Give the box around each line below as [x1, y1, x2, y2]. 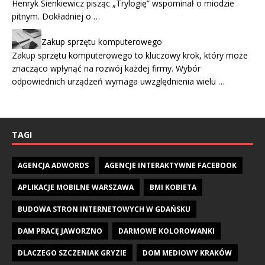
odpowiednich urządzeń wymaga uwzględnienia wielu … [12, 75, 225, 87]
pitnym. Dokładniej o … [12, 11, 100, 22]
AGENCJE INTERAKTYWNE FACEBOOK [105, 160, 237, 170]
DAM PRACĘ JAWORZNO [18, 225, 102, 236]
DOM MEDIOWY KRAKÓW [143, 247, 232, 258]
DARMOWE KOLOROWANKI [118, 225, 215, 236]
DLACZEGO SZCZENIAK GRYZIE [18, 247, 127, 258]
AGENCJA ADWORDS [18, 160, 89, 170]
